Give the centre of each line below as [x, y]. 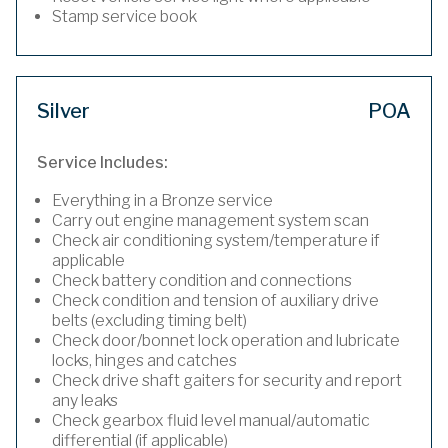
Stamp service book [124, 16]
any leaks [85, 400]
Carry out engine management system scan [210, 220]
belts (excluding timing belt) [149, 320]
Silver [63, 111]
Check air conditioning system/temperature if [216, 240]
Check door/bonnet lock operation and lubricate [226, 340]
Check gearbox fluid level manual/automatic [211, 420]
